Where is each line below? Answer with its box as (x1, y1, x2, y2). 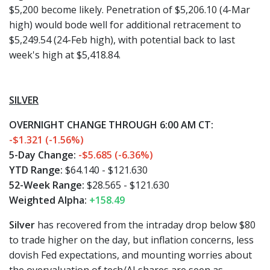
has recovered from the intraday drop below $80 (35, 218, 256, 231)
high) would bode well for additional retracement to (9, 18, 241, 31)
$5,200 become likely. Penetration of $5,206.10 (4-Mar (9, 3, 250, 16)
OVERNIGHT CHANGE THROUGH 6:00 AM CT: (9, 118, 213, 131)
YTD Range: (9, 163, 65, 177)
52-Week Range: (9, 178, 87, 192)
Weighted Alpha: (9, 193, 87, 207)
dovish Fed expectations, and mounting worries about (9, 248, 252, 262)
